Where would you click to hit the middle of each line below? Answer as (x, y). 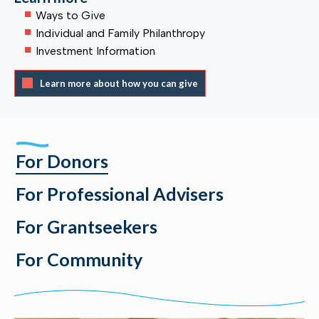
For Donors (62, 161)
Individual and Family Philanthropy (120, 33)
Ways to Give (70, 15)
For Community (79, 259)
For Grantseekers (87, 226)
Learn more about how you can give (119, 83)
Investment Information (95, 51)
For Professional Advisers (120, 194)
